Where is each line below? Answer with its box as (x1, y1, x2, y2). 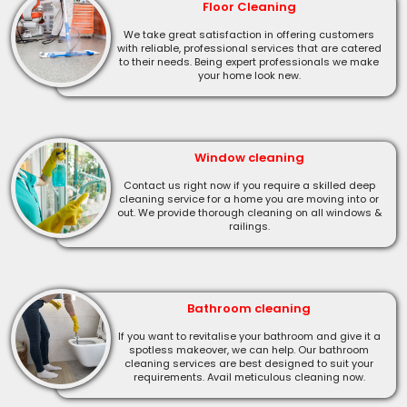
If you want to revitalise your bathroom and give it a (117, 328, 381, 343)
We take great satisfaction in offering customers (124, 26, 374, 42)
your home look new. (197, 67, 301, 83)
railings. (228, 218, 270, 233)
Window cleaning (194, 148, 304, 166)
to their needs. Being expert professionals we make (119, 54, 379, 69)
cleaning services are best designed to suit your (124, 355, 373, 371)
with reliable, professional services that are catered (116, 40, 382, 55)
